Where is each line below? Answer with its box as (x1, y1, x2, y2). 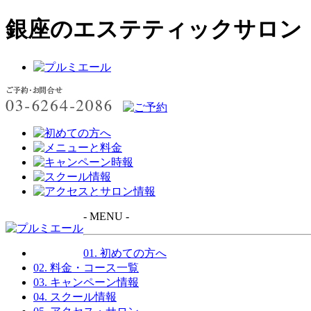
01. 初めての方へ (83, 246, 167, 259)
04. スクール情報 (33, 290, 117, 303)
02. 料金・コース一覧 (33, 261, 139, 274)
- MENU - (83, 210, 129, 222)
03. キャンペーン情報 (33, 276, 139, 288)
